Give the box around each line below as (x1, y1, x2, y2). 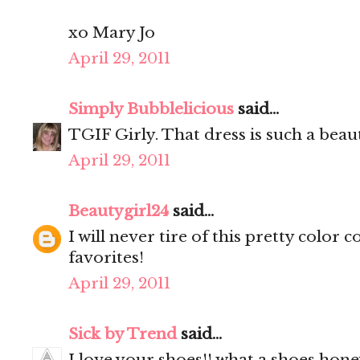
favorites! (68, 248, 144, 268)
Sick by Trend (68, 325, 177, 344)
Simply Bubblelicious (68, 100, 234, 119)
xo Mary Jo (68, 23, 155, 43)
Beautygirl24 (68, 202, 169, 221)
